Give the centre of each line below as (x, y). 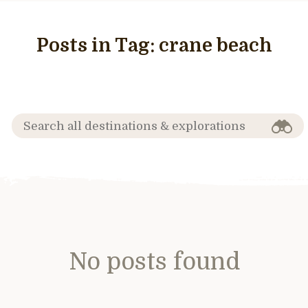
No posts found (154, 262)
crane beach (215, 46)
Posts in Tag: (97, 46)
